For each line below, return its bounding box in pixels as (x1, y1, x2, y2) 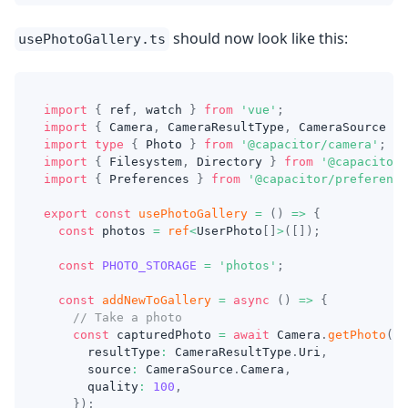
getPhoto (328, 328, 386, 342)
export (44, 207, 87, 220)
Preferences (102, 172, 197, 186)
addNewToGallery (102, 293, 211, 307)
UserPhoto (197, 224, 262, 238)
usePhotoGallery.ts (18, 31, 166, 47)
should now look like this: (169, 28, 348, 48)
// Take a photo (73, 311, 182, 324)
